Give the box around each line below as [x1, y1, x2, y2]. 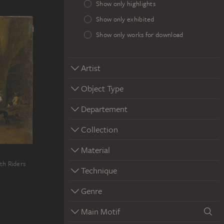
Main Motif [81, 205, 120, 217]
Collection [81, 123, 118, 135]
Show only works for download [96, 30, 183, 39]
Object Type [81, 82, 123, 94]
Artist [81, 62, 100, 73]
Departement [81, 103, 127, 114]
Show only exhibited [96, 15, 154, 23]
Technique [81, 164, 117, 176]
